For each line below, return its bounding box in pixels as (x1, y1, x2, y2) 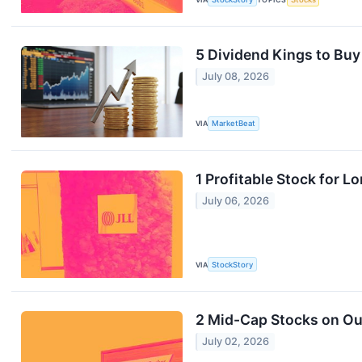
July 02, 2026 (202, 335, 270, 348)
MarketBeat (212, 119, 256, 128)
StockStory (212, 259, 254, 269)
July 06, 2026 (202, 195, 270, 208)
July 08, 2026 (202, 70, 270, 83)
